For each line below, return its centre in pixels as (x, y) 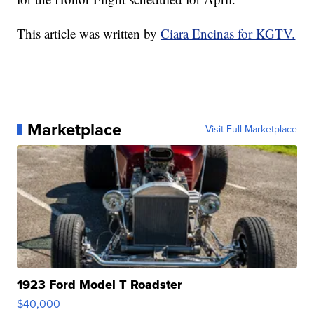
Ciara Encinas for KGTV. (228, 33)
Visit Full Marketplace (251, 129)
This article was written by (89, 33)
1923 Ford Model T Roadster (100, 284)
